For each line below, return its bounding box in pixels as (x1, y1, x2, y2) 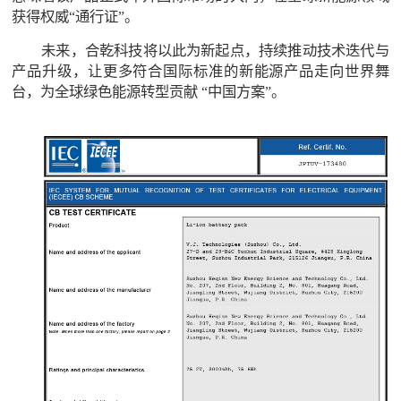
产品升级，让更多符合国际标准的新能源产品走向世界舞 (12, 62, 389, 80)
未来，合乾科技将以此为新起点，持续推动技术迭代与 (41, 41, 389, 59)
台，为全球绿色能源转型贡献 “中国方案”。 (12, 82, 286, 100)
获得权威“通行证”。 (12, 7, 140, 25)
